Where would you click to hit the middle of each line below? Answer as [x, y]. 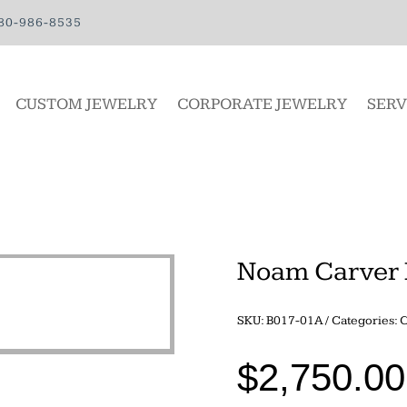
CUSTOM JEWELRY [86, 104]
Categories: [365, 321]
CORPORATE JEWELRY [262, 104]
